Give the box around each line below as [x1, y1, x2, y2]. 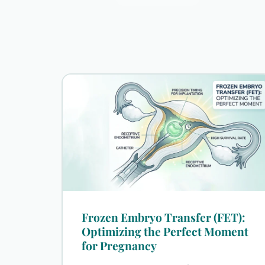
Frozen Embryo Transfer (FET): [82, 209, 245, 225]
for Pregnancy [82, 237, 157, 253]
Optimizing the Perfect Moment [82, 223, 248, 239]
